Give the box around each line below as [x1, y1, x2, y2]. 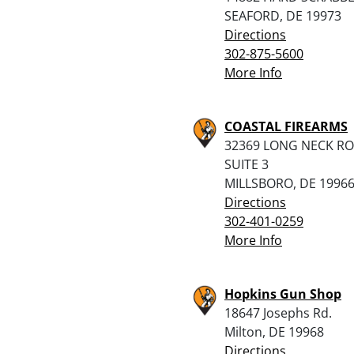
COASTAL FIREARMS [224, 117, 348, 135]
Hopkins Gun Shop [224, 284, 341, 303]
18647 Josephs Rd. [224, 303, 332, 322]
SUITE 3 [224, 155, 269, 173]
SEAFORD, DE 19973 [224, 6, 341, 24]
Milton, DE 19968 [224, 322, 324, 341]
